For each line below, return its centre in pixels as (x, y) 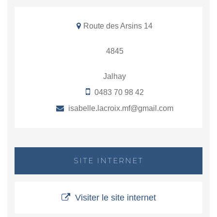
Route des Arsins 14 (118, 26)
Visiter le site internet (115, 198)
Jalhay (115, 77)
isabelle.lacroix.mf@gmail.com (120, 108)
